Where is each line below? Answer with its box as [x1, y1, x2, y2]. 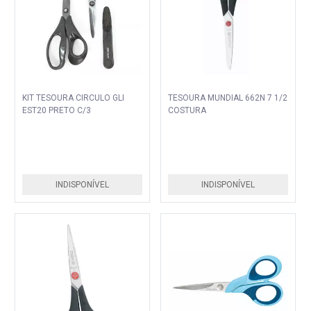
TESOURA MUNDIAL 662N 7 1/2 [167, 93, 245, 103]
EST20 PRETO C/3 [22, 106, 92, 116]
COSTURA [167, 106, 206, 116]
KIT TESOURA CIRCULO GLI [22, 93, 125, 103]
